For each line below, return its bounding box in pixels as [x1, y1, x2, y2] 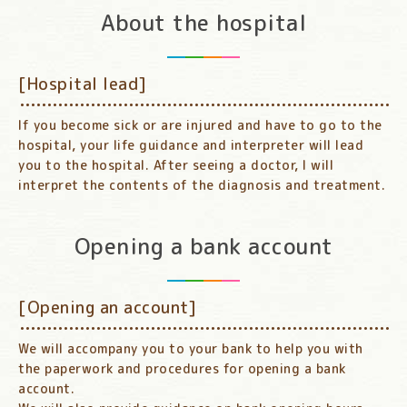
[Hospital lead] [18, 73, 147, 96]
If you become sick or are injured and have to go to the [18, 116, 382, 134]
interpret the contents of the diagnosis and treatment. [18, 176, 385, 194]
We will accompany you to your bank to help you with [18, 340, 363, 358]
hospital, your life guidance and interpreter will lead [18, 136, 363, 154]
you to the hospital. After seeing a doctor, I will [18, 156, 333, 174]
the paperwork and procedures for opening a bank [18, 360, 346, 378]
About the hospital [101, 7, 306, 39]
